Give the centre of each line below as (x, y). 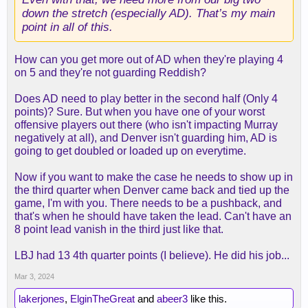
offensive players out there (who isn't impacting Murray (146, 125)
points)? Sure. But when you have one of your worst (140, 112)
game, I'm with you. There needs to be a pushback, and (148, 203)
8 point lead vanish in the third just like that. (119, 229)
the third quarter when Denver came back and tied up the (152, 190)
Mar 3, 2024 (34, 276)
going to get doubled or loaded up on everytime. (130, 151)
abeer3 (172, 299)
